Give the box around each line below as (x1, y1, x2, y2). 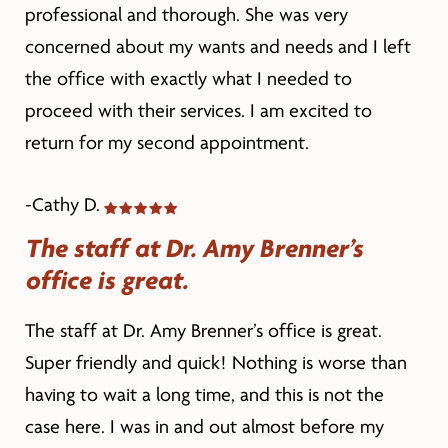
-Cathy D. (24, 193, 100, 216)
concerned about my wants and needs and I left (24, 35, 411, 58)
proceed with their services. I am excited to (24, 99, 372, 122)
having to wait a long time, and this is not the (24, 383, 384, 406)
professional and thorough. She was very (24, 3, 348, 26)
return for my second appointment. (24, 131, 309, 154)
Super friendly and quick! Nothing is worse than (24, 351, 407, 374)
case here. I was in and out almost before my (24, 415, 384, 438)
